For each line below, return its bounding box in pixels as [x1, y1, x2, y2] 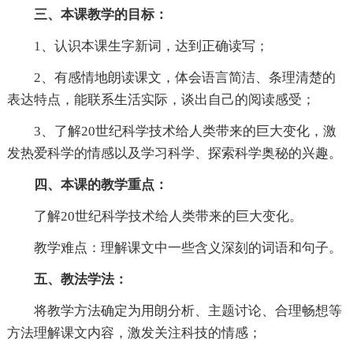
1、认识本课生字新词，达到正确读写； [33, 39, 269, 54]
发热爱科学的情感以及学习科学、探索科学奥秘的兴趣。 [6, 146, 342, 162]
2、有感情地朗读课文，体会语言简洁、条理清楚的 [33, 70, 336, 86]
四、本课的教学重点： [33, 177, 168, 193]
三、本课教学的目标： [33, 7, 168, 23]
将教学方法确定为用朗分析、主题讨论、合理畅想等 [33, 303, 342, 319]
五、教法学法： [33, 272, 128, 288]
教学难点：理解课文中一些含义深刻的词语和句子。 [33, 240, 342, 256]
